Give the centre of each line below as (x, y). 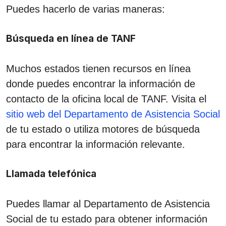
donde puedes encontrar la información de (101, 83)
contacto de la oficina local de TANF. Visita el (106, 99)
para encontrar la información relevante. (96, 144)
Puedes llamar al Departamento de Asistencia (108, 204)
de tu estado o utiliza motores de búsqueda (103, 129)
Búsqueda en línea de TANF (71, 38)
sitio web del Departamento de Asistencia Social (113, 114)
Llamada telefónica (51, 174)
